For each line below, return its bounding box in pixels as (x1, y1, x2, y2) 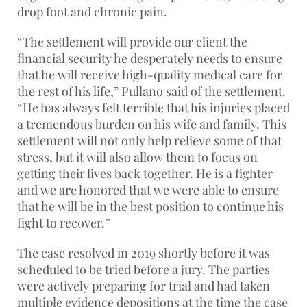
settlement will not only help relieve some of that (17, 132, 282, 149)
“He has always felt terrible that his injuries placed (17, 99, 290, 116)
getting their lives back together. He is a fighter (17, 165, 273, 182)
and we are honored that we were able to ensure (17, 182, 279, 199)
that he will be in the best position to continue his (17, 198, 284, 215)
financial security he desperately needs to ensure (17, 50, 282, 67)
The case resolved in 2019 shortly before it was (17, 245, 270, 262)
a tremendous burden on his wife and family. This (17, 116, 286, 133)
